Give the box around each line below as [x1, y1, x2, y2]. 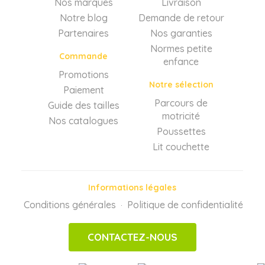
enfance [163, 55, 199, 67]
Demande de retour [138, 11, 224, 24]
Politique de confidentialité [127, 198, 244, 211]
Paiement [63, 83, 104, 96]
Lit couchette [153, 140, 210, 153]
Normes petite [150, 42, 212, 54]
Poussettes [156, 125, 206, 137]
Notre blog [59, 11, 108, 24]
